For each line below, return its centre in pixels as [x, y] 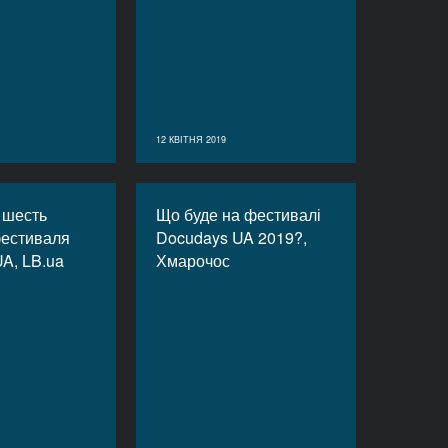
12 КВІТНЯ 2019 [191, 139]
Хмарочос [193, 260]
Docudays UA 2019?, [231, 237]
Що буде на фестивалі [238, 214]
